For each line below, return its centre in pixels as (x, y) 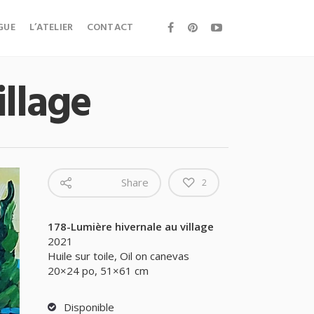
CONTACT (110, 28)
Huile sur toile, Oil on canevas (118, 256)
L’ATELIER (51, 28)
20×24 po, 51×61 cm (98, 271)
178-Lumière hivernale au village (130, 226)
